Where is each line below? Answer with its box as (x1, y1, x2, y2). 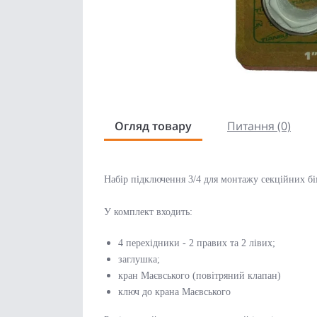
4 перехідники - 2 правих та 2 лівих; (118, 238, 275, 249)
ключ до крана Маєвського (118, 287, 231, 298)
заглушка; (118, 254, 160, 265)
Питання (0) (227, 118, 291, 134)
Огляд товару (115, 118, 192, 134)
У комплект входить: (104, 207, 192, 218)
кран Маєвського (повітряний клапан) (118, 270, 281, 282)
